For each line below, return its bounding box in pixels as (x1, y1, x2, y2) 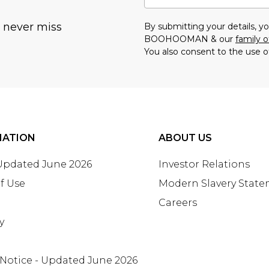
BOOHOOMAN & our (144, 33, 235, 44)
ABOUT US (159, 131, 212, 144)
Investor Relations (159, 158, 250, 170)
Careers (159, 196, 197, 208)
